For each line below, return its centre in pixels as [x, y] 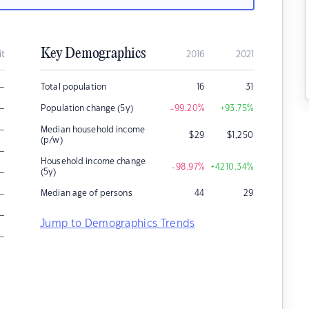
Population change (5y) [87, 108]
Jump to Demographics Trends [118, 224]
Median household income [93, 130]
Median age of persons [87, 193]
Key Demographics [93, 54]
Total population [74, 87]
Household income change [93, 161]
